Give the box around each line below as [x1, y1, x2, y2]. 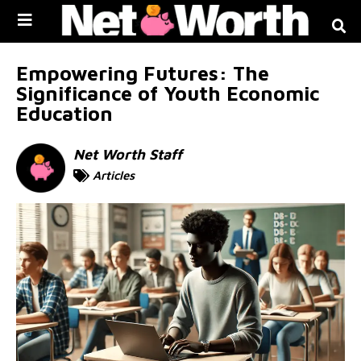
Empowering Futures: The [16, 60, 269, 85]
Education [16, 101, 113, 125]
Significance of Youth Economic [16, 81, 319, 105]
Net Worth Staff [73, 145, 183, 163]
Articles [93, 168, 135, 182]
